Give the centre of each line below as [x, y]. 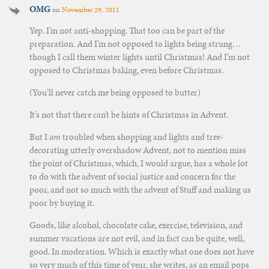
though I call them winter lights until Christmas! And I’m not [139, 57]
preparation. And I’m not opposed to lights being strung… [135, 44]
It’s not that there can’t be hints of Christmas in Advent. [128, 114]
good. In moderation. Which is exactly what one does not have [141, 251]
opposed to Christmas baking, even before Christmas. [126, 70]
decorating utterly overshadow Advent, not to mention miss [138, 150]
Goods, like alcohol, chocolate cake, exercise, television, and [136, 225]
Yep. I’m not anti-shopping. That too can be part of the [127, 30]
